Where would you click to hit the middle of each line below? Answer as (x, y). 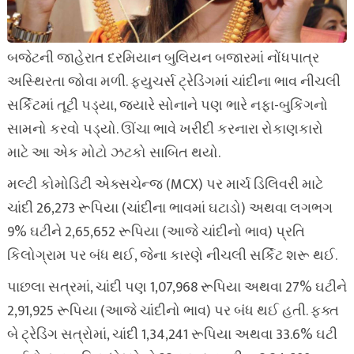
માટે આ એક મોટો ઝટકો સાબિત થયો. (113, 153)
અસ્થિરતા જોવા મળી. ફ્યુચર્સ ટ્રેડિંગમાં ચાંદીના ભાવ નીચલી (173, 82)
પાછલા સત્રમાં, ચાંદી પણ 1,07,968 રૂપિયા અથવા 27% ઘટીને (177, 288)
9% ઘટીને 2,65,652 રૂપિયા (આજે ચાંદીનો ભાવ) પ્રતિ (156, 232)
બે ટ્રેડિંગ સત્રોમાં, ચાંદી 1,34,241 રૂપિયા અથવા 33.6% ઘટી (172, 335)
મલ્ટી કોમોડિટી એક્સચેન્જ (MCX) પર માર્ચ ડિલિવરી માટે (165, 185)
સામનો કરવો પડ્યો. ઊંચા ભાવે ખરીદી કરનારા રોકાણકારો (165, 130)
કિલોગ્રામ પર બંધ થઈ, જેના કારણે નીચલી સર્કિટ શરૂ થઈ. (172, 256)
